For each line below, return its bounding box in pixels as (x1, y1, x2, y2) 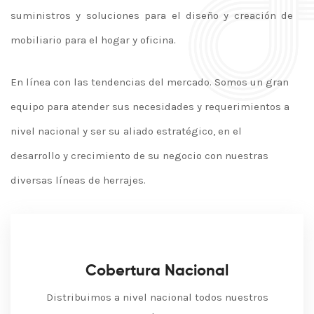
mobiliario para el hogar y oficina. (11, 34, 179, 46)
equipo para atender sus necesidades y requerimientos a (11, 100, 289, 113)
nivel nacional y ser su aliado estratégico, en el (11, 125, 242, 137)
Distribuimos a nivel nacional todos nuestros (46, 291, 268, 303)
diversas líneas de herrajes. (11, 174, 146, 186)
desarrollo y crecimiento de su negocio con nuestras (11, 149, 268, 162)
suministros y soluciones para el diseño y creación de (11, 9, 293, 22)
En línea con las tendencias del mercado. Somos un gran (11, 76, 289, 88)
